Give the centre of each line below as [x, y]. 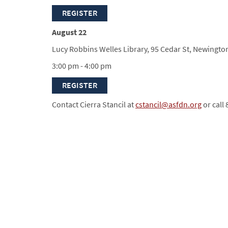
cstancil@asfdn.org [168, 104]
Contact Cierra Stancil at [94, 104]
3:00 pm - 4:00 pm [82, 66]
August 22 [69, 32]
